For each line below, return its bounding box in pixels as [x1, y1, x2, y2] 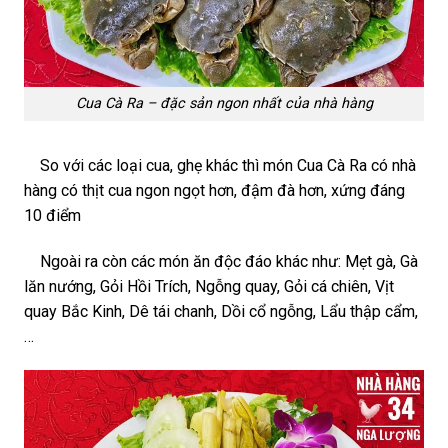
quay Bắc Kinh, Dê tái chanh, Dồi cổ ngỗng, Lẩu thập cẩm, [24, 301, 418, 321]
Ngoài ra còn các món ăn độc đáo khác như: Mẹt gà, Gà [24, 251, 418, 271]
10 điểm [24, 206, 85, 226]
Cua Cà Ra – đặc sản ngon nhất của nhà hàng [75, 95, 373, 113]
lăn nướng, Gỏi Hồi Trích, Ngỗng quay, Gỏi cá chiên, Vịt [24, 276, 394, 296]
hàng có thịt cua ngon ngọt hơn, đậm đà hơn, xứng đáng [24, 181, 405, 201]
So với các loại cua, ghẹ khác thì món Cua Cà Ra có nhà [24, 156, 416, 176]
